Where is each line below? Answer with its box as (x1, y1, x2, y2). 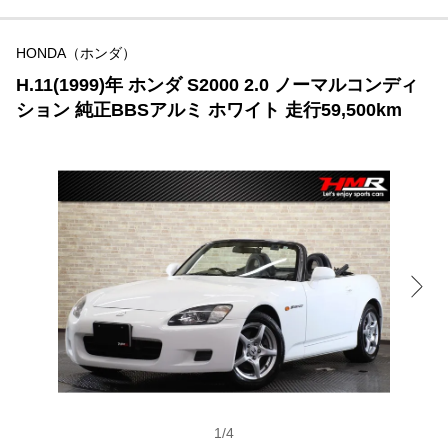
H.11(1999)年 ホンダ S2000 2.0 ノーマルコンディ (16, 75, 418, 96)
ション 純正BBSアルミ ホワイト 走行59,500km (16, 100, 402, 121)
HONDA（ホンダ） (16, 45, 136, 62)
